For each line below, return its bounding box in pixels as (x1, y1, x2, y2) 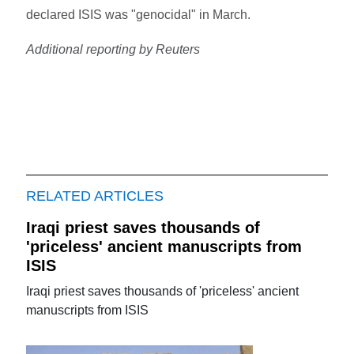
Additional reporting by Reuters (26, 42, 201, 56)
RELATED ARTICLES (26, 187, 164, 204)
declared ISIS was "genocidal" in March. (26, 7, 251, 21)
